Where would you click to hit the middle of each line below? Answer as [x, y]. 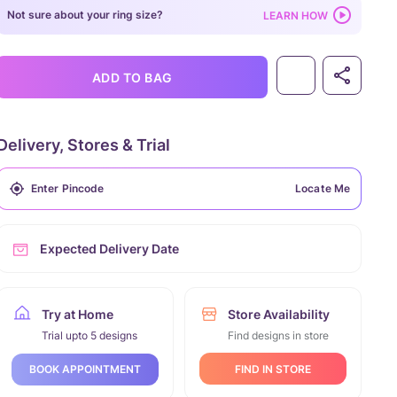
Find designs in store [278, 335]
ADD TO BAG [132, 77]
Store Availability [279, 314]
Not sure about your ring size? [85, 15]
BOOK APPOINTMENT [85, 369]
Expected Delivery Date [109, 249]
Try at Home [78, 314]
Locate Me [323, 188]
